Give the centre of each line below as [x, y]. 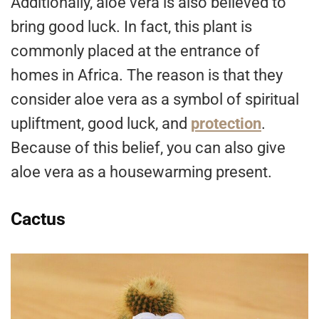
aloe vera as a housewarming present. [141, 172]
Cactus [38, 219]
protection [226, 124]
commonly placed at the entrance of [135, 51]
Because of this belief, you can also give [148, 148]
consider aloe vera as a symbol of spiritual [155, 100]
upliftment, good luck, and [101, 124]
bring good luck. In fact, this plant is [131, 27]
